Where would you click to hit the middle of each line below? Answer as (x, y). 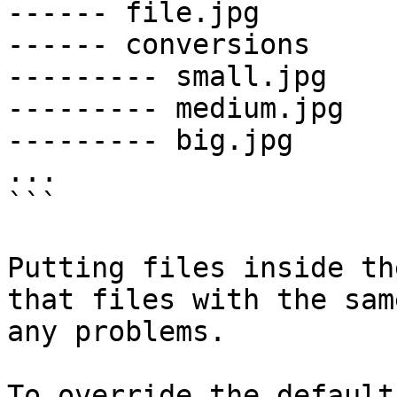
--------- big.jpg (150, 140)
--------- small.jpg (167, 76)
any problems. (117, 331)
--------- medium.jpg (175, 108)
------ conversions (159, 44)
